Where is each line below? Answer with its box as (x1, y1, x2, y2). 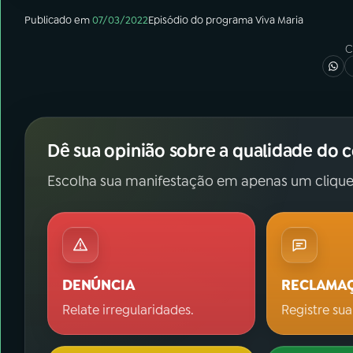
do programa (188, 13, 255, 27)
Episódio (148, 13, 188, 27)
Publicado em (24, 13, 90, 27)
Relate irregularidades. (62, 301, 194, 318)
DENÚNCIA (62, 275, 136, 295)
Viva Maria (255, 13, 303, 27)
